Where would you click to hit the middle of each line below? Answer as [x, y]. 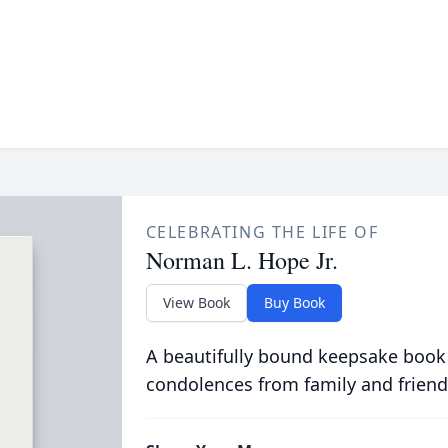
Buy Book [294, 302]
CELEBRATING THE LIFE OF [262, 232]
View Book [196, 302]
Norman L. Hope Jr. [241, 260]
